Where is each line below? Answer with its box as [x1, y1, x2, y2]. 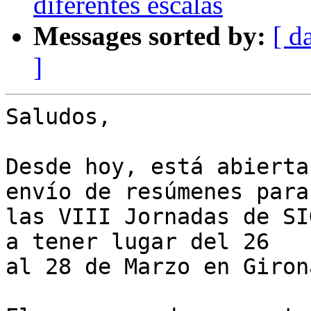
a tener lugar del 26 [6, 229, 283, 255]
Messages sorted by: [33, 21, 266, 51]
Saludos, [6, 104, 111, 130]
